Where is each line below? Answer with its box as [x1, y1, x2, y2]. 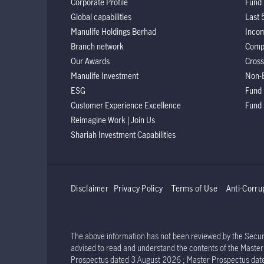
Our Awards [71, 55, 110, 67]
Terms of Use [171, 182, 217, 194]
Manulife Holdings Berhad [71, 25, 156, 37]
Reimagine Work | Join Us [71, 114, 155, 126]
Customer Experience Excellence [71, 99, 181, 111]
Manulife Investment [71, 70, 138, 81]
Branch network [71, 40, 124, 52]
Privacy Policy [114, 182, 163, 194]
